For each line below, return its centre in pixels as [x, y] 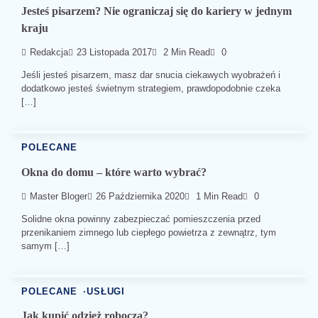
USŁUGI [106, 291]
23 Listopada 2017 [114, 53]
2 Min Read [185, 53]
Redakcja [49, 53]
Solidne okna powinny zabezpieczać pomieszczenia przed [141, 219]
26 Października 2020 [140, 196]
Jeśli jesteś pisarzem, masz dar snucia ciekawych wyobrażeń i [151, 75]
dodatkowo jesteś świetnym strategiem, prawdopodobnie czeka [151, 89]
